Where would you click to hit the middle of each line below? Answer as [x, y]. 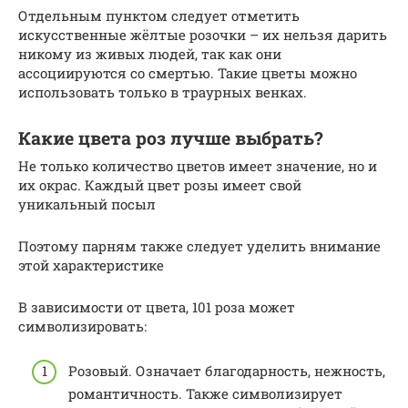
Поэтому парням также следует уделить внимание [199, 246]
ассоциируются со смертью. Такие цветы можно [188, 73]
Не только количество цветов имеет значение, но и [198, 166]
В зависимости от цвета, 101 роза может [157, 307]
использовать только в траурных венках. [163, 92]
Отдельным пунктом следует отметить [159, 16]
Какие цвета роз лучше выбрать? [170, 138]
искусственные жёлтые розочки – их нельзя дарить [203, 35]
